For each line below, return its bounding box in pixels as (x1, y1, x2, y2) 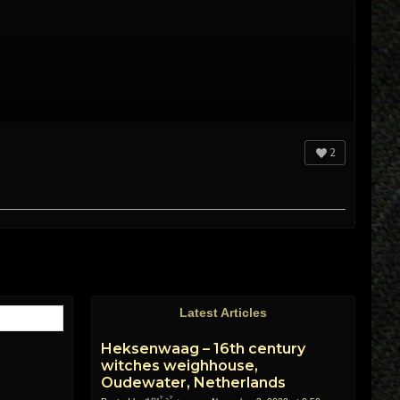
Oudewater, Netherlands (101, 374, 286, 391)
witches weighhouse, (101, 357, 258, 374)
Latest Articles (179, 305, 267, 320)
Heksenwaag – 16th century (101, 340, 305, 357)
